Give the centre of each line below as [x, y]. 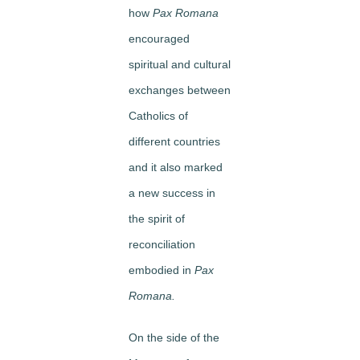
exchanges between [180, 90]
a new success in [172, 192]
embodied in [162, 270]
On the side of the [174, 337]
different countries [174, 141]
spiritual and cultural [180, 64]
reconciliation [162, 244]
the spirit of [157, 218]
